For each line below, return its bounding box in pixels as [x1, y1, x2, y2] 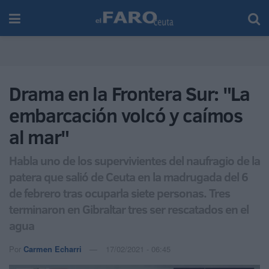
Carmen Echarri [23, 243, 82, 255]
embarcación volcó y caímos [9, 102, 243, 128]
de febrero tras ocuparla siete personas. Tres [9, 184, 230, 201]
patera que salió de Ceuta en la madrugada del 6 [9, 168, 248, 185]
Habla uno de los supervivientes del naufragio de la [9, 151, 260, 169]
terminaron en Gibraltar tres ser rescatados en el [9, 200, 249, 217]
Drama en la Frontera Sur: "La [9, 80, 250, 107]
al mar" [9, 124, 70, 150]
